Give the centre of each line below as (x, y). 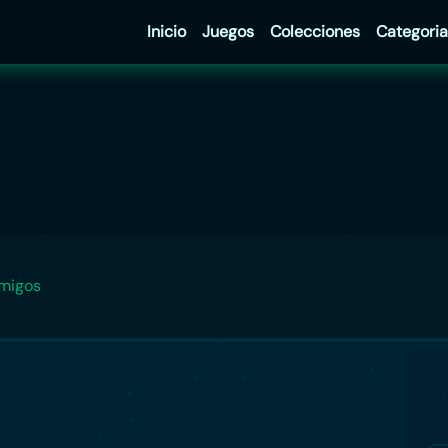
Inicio (166, 31)
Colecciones (314, 31)
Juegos (227, 31)
